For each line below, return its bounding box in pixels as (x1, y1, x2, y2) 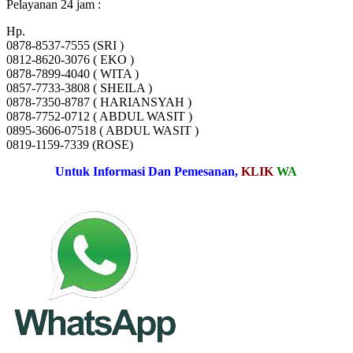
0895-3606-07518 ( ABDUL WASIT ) (6, 124, 199, 138)
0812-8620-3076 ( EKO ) (6, 53, 134, 67)
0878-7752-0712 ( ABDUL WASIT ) (6, 110, 192, 124)
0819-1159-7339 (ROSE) (6, 138, 133, 152)
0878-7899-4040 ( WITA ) (6, 67, 139, 81)
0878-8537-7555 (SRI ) (6, 39, 124, 53)
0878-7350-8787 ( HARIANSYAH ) (6, 95, 191, 110)
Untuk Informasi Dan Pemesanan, (55, 165, 242, 179)
